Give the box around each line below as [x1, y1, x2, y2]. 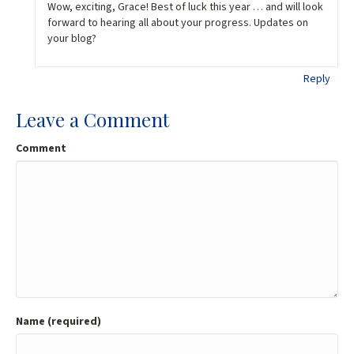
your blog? [47, 31, 97, 47]
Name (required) [16, 314, 101, 330]
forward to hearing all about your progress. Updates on [47, 15, 309, 31]
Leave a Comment [16, 107, 169, 132]
